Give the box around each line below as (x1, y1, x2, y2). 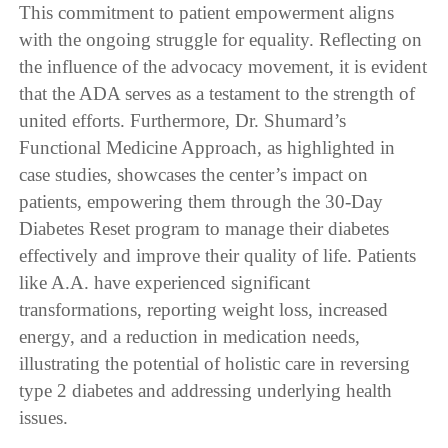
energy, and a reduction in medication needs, (19, 326, 361, 348)
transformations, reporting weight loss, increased (19, 299, 389, 321)
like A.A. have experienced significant (19, 272, 311, 294)
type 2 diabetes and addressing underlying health (19, 380, 393, 402)
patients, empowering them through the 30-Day (19, 191, 384, 213)
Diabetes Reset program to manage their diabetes (19, 218, 390, 240)
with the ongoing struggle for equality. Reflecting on (19, 29, 423, 51)
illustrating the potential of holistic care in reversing (19, 353, 411, 375)
